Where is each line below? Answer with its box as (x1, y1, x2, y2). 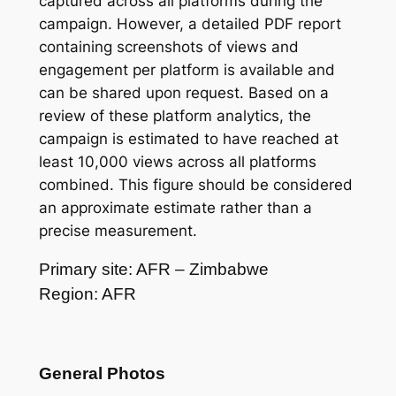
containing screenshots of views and (38, 38, 299, 57)
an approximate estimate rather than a (38, 199, 312, 217)
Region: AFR (38, 285, 136, 304)
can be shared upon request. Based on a (38, 84, 329, 103)
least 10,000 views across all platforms (38, 153, 316, 171)
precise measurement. (38, 222, 197, 240)
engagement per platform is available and (38, 61, 335, 80)
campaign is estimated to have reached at (38, 130, 339, 148)
